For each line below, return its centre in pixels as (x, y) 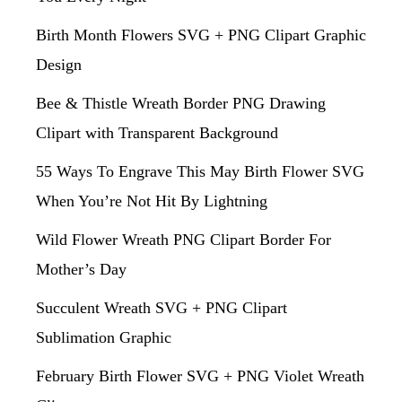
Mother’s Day (81, 269)
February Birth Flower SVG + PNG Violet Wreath (200, 376)
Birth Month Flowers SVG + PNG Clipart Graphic (201, 35)
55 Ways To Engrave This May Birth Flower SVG (200, 171)
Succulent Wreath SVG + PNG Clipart (162, 307)
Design (59, 64)
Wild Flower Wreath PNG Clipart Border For (184, 239)
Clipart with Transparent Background (157, 132)
